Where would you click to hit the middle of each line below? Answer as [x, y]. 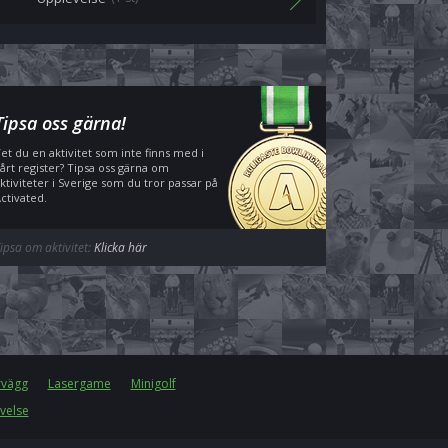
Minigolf [153, 383]
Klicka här [120, 247]
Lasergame [79, 383]
